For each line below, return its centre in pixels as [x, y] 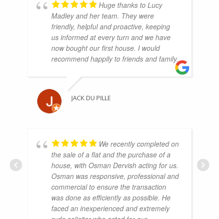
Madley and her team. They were [103, 15]
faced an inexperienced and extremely [110, 208]
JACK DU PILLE [91, 98]
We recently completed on [139, 143]
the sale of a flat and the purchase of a [111, 154]
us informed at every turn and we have [111, 37]
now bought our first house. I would [106, 48]
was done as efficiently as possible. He [111, 197]
